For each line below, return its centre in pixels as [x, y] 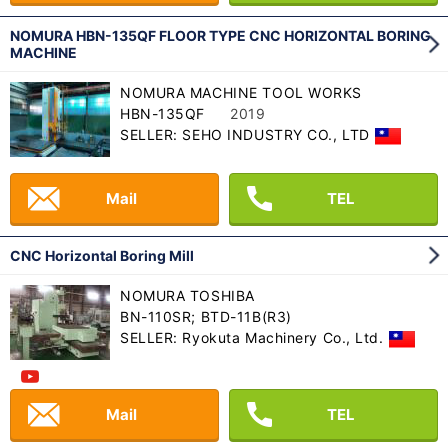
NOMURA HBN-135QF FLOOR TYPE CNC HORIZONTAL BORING [220, 36]
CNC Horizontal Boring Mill [102, 256]
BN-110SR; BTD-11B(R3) [206, 317]
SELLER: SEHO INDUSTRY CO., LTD [245, 135]
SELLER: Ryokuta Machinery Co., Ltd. [252, 338]
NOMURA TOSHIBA [187, 296]
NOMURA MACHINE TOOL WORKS [241, 93]
